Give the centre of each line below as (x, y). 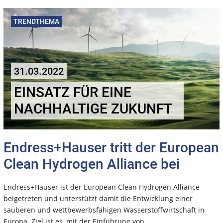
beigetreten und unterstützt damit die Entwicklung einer (98, 198)
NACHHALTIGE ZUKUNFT (93, 109)
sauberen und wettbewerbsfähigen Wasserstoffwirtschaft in (104, 210)
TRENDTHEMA (36, 21)
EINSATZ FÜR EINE (73, 92)
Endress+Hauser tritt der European (111, 147)
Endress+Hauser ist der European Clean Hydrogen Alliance (102, 187)
